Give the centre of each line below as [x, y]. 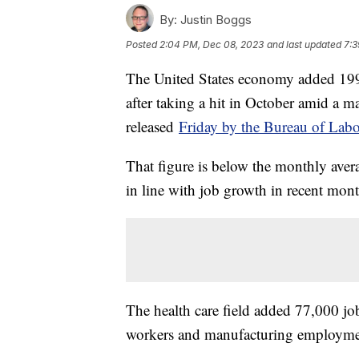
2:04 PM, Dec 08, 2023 [212, 44]
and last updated [304, 44]
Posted [143, 44]
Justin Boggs [214, 19]
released [152, 126]
